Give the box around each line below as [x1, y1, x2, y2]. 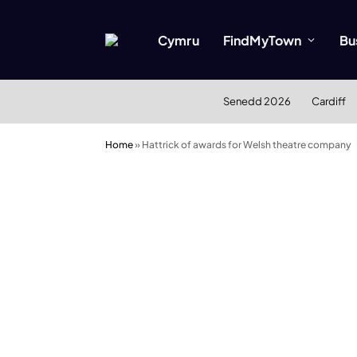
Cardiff [311, 95, 346, 108]
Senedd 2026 [222, 95, 291, 108]
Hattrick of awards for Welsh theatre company [142, 139, 351, 151]
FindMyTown [222, 31, 302, 49]
